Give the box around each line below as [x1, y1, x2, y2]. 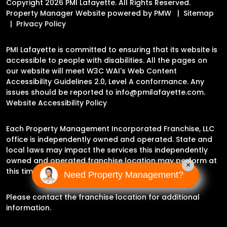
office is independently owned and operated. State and [6, 134, 212, 144]
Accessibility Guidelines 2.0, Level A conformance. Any [6, 76, 204, 87]
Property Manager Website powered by [6, 8, 154, 18]
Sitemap [183, 8, 214, 18]
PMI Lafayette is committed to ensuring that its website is [6, 44, 217, 55]
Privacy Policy [16, 18, 66, 29]
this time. [6, 166, 39, 176]
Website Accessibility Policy [6, 97, 107, 108]
